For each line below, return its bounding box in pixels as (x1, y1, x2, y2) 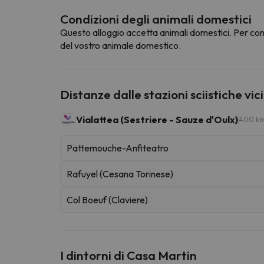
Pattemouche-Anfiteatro (67, 141, 169, 154)
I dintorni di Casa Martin (60, 247, 197, 263)
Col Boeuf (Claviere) (67, 193, 148, 206)
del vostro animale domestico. (60, 39, 181, 51)
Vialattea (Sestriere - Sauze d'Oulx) (76, 113, 238, 126)
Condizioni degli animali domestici (60, 11, 252, 27)
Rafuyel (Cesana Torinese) (67, 167, 173, 180)
